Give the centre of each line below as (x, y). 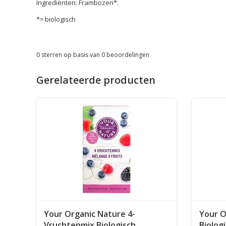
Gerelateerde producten (96, 80)
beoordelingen (127, 54)
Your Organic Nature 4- (90, 214)
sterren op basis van (71, 54)
